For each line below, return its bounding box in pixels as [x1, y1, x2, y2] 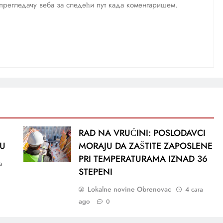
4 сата [185, 184, 203, 194]
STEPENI [78, 165, 112, 178]
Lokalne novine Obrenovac [87, 184, 171, 194]
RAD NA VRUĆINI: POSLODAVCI [78, 126, 206, 139]
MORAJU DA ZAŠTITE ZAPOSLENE [78, 139, 213, 152]
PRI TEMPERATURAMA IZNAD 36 [78, 152, 208, 165]
